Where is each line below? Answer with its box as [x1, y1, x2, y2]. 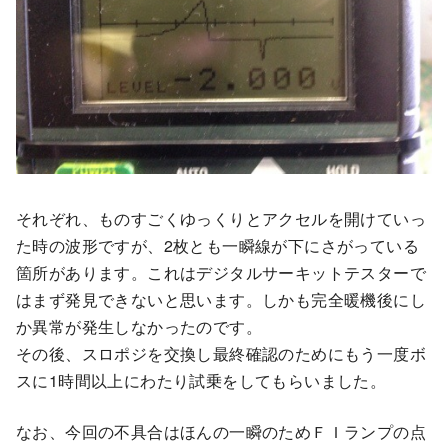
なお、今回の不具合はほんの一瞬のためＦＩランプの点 [16, 420, 426, 444]
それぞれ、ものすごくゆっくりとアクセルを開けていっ [16, 207, 426, 231]
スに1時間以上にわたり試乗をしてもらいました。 [16, 369, 387, 393]
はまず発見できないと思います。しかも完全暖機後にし [16, 288, 426, 312]
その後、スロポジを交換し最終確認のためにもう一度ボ [16, 342, 426, 366]
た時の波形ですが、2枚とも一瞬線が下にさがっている [16, 234, 419, 258]
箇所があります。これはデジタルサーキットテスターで [16, 261, 426, 285]
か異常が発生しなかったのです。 [16, 315, 262, 339]
